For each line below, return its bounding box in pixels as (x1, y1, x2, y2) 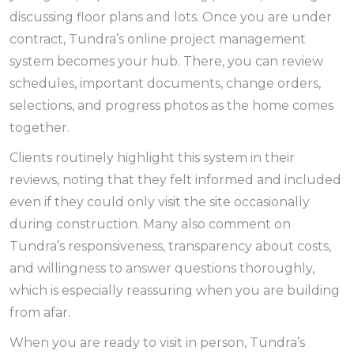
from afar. (9, 305, 70, 320)
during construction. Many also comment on (9, 217, 291, 232)
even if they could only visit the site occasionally (9, 194, 310, 209)
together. (9, 120, 73, 135)
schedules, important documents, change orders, (9, 76, 321, 91)
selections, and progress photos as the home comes (9, 98, 333, 113)
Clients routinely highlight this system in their (9, 150, 295, 165)
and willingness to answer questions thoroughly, (9, 261, 314, 276)
